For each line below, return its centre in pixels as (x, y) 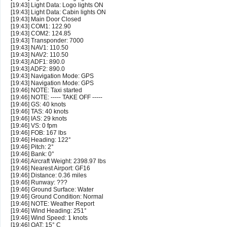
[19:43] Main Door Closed (46, 20)
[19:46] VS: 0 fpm (34, 126)
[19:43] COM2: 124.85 (41, 34)
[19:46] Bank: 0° (32, 154)
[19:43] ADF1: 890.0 (38, 62)
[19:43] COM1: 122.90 (41, 27)
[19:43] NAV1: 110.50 (40, 48)
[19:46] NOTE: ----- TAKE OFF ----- (56, 98)
